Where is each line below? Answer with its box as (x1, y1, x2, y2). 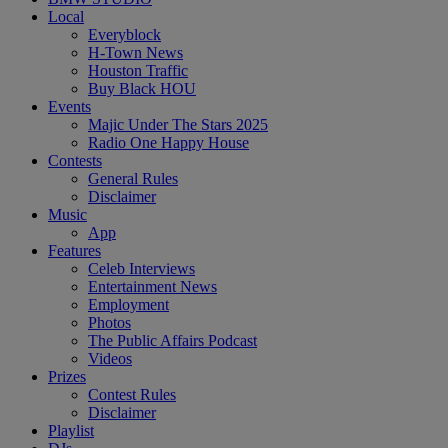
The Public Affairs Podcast (88, 331, 257, 349)
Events (48, 97, 91, 115)
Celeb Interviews (88, 259, 195, 277)
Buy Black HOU (88, 79, 196, 97)
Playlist (48, 421, 94, 439)
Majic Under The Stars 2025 (88, 115, 268, 133)
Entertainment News (88, 277, 217, 295)
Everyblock (88, 25, 161, 43)
